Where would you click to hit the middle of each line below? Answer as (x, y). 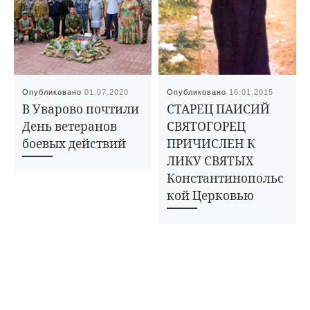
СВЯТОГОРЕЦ (207, 126)
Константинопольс (226, 178)
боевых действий (74, 143)
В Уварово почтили (81, 109)
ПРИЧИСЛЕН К (211, 143)
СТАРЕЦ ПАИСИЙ (219, 109)
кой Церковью (211, 195)
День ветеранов (70, 126)
